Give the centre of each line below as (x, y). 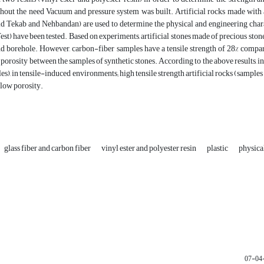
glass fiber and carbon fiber (48, 148)
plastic (218, 148)
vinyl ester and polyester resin (149, 148)
